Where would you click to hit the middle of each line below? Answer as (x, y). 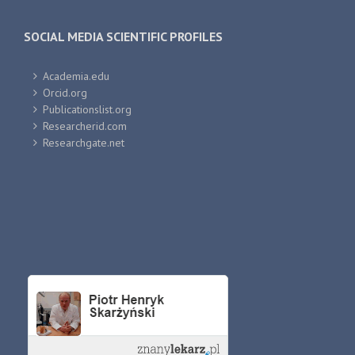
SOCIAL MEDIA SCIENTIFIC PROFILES (123, 37)
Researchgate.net (84, 143)
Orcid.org (65, 93)
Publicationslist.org (87, 110)
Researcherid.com (85, 126)
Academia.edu (76, 76)
